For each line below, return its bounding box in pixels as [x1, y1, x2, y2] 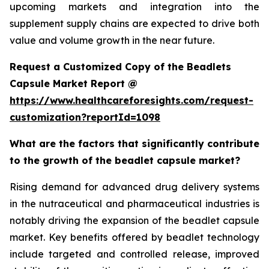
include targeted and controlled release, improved [10, 247, 259, 260]
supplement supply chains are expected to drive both [10, 17, 259, 29]
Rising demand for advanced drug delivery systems [10, 180, 259, 193]
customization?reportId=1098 [10, 110, 160, 123]
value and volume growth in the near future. [10, 34, 214, 46]
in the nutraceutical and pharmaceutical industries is [10, 197, 259, 210]
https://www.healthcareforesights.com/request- [10, 94, 253, 106]
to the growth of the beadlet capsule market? [10, 154, 240, 166]
